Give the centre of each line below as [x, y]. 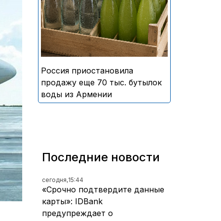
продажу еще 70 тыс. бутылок [101, 82]
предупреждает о [77, 213]
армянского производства [115, 23]
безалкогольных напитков [116, 11]
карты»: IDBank [72, 201]
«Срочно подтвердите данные [103, 189]
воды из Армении [76, 94]
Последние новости [101, 157]
